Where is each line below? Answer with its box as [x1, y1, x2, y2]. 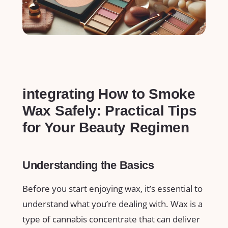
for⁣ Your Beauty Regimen [22, 120, 189, 136]
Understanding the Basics [22, 159, 154, 172]
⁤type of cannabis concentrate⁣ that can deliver [22, 213, 200, 225]
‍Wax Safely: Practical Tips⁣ [22, 103, 196, 119]
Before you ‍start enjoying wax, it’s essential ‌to [22, 182, 203, 194]
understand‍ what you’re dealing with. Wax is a [22, 197, 203, 210]
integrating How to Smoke [22, 86, 195, 102]
